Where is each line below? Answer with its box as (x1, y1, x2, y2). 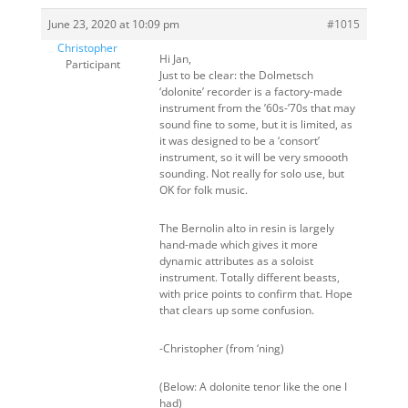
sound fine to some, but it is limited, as (158, 117, 352, 132)
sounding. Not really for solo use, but (158, 166, 344, 181)
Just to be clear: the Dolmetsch (158, 67, 313, 83)
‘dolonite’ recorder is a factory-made (158, 84, 342, 99)
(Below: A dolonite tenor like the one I (158, 379, 347, 394)
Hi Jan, (158, 51, 191, 66)
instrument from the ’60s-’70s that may (158, 100, 355, 116)
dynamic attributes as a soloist (158, 253, 313, 269)
